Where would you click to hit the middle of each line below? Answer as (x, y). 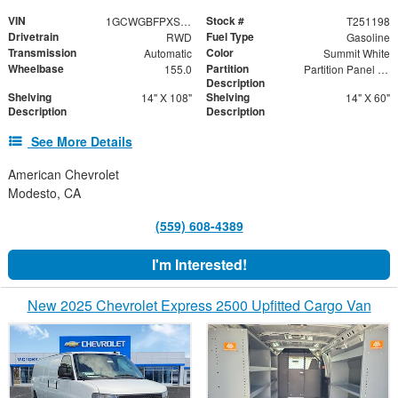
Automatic (167, 53)
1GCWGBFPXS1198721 (185, 21)
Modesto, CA (44, 193)
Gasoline (368, 37)
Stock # (225, 21)
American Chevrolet (64, 175)
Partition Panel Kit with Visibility (382, 69)
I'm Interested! (199, 265)
